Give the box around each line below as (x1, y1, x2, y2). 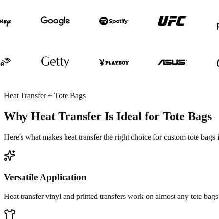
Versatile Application (4, 172, 87, 183)
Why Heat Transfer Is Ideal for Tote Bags (4, 109, 212, 123)
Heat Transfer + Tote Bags (4, 91, 86, 100)
